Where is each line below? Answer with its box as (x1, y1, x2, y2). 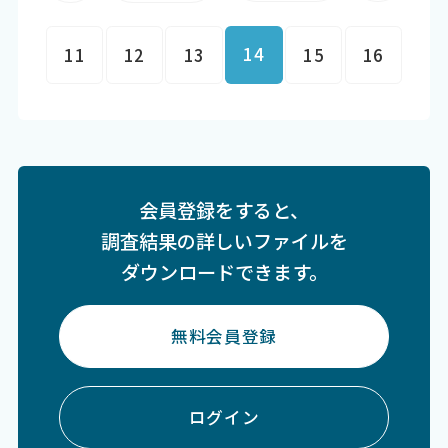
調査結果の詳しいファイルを (100, 226, 348, 255)
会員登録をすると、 (139, 195, 309, 224)
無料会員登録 (171, 323, 277, 348)
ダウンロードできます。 (120, 257, 328, 286)
